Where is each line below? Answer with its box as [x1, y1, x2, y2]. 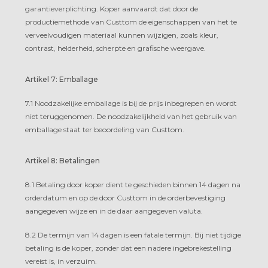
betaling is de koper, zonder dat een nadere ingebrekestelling [25, 243, 232, 252]
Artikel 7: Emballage [25, 74, 98, 84]
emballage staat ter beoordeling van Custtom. [25, 124, 184, 134]
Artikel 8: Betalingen [25, 156, 100, 165]
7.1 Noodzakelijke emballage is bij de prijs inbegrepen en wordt [25, 98, 237, 108]
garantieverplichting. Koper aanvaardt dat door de [25, 4, 198, 13]
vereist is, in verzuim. [25, 256, 97, 266]
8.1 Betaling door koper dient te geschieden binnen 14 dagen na [25, 179, 240, 189]
